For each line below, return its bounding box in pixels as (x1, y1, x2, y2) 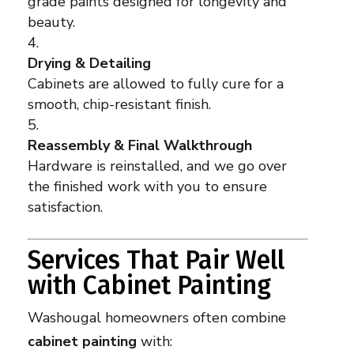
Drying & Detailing (27, 54, 151, 73)
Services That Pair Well (27, 245, 284, 276)
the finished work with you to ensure (27, 177, 267, 197)
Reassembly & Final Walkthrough (27, 136, 252, 156)
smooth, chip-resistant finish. (27, 95, 211, 115)
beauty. (27, 13, 75, 32)
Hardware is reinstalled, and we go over (27, 156, 287, 176)
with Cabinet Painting (27, 270, 271, 301)
